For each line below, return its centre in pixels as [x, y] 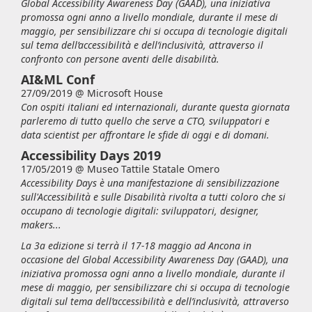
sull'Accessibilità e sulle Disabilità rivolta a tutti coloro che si [153, 197]
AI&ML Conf [58, 79]
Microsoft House [125, 93]
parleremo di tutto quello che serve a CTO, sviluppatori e [145, 121]
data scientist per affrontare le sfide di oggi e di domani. [145, 135]
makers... [42, 225]
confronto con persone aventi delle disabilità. [120, 59]
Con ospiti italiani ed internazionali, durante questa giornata [155, 107]
